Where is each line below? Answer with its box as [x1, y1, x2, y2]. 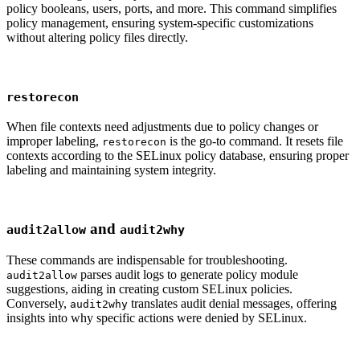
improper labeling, [6, 134, 102, 149]
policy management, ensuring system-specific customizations [6, 15, 313, 30]
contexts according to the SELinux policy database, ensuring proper [6, 149, 349, 163]
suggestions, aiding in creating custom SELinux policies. [6, 281, 292, 296]
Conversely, [6, 296, 70, 310]
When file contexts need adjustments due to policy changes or [6, 120, 318, 134]
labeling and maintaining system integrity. [6, 163, 216, 178]
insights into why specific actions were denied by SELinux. [6, 310, 307, 325]
